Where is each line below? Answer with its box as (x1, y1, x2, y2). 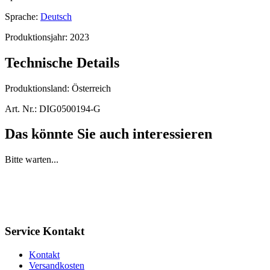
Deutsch (40, 11, 72, 22)
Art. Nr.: (5, 103, 37, 114)
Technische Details (5, 54, 119, 71)
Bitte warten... (5, 154, 58, 165)
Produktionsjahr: (5, 31, 70, 42)
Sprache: (5, 11, 38, 22)
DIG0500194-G (37, 103, 101, 114)
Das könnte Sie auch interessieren (5, 126, 212, 142)
